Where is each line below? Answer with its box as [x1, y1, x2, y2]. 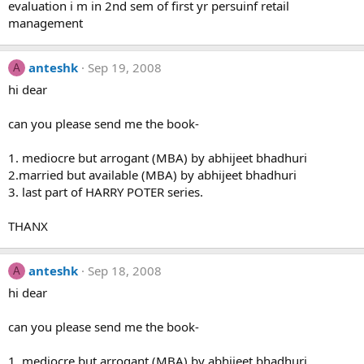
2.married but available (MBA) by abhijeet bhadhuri [8, 167, 297, 183]
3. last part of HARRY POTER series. [8, 184, 203, 200]
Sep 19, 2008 [88, 59, 162, 76]
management [8, 15, 83, 31]
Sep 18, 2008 [88, 262, 162, 279]
